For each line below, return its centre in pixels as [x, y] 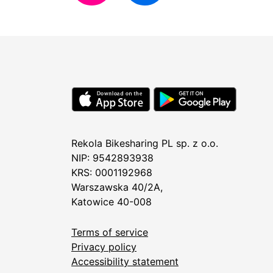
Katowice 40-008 [112, 202]
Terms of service [110, 232]
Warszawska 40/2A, [117, 187]
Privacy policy [104, 247]
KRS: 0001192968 [112, 173]
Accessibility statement [125, 262]
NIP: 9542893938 [112, 158]
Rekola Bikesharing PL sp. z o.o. [145, 144]
